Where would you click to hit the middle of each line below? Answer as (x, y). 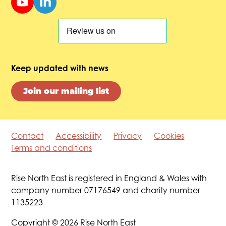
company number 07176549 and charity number (106, 190)
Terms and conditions (52, 148)
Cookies (169, 135)
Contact (27, 135)
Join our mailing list (66, 91)
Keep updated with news (60, 68)
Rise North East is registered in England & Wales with (109, 178)
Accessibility (79, 135)
